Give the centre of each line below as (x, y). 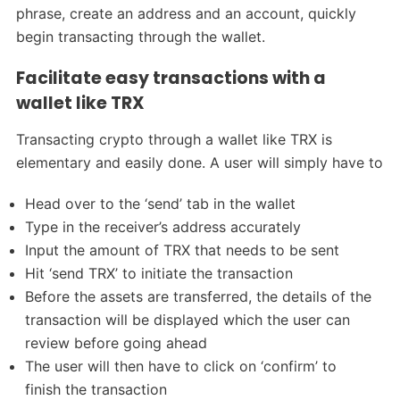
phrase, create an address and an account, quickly (186, 13)
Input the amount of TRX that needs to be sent (183, 250)
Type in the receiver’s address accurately (163, 226)
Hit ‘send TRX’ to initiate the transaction (159, 273)
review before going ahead (117, 342)
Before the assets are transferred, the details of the (199, 296)
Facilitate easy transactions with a (171, 78)
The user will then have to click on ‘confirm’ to (181, 366)
